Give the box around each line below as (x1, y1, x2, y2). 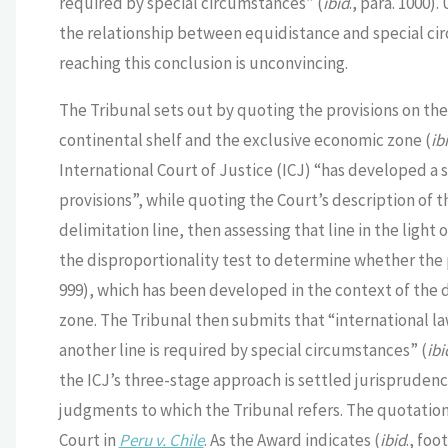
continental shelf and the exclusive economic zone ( (58, 129, 431, 152)
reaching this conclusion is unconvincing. (58, 52, 348, 75)
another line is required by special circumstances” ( (58, 339, 427, 362)
